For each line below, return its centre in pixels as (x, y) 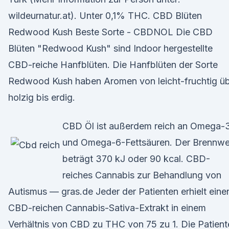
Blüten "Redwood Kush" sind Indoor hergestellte (110, 48)
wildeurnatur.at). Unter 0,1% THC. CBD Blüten (105, 16)
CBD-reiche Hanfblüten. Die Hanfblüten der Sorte (113, 65)
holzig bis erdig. (42, 97)
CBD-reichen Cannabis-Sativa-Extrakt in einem (107, 208)
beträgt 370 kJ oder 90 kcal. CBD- (136, 159)
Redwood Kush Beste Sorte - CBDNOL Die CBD (110, 32)
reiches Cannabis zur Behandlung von (142, 175)
